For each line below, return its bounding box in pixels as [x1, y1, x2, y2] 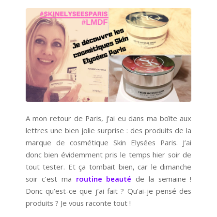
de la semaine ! [131, 174, 192, 184]
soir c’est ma [25, 174, 76, 184]
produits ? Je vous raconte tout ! [25, 198, 131, 208]
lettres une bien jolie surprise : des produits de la [25, 125, 192, 136]
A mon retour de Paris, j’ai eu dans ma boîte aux [25, 113, 192, 124]
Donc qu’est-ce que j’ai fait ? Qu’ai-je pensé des [25, 186, 192, 196]
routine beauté [76, 174, 132, 184]
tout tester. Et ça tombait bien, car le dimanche [25, 162, 192, 172]
